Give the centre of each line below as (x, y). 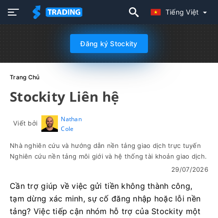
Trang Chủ (25, 77)
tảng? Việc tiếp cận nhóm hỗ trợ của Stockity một (105, 211)
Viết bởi (26, 123)
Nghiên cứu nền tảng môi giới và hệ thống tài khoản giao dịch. (109, 156)
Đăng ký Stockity (109, 44)
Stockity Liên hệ (65, 96)
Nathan (71, 119)
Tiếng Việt (183, 12)
